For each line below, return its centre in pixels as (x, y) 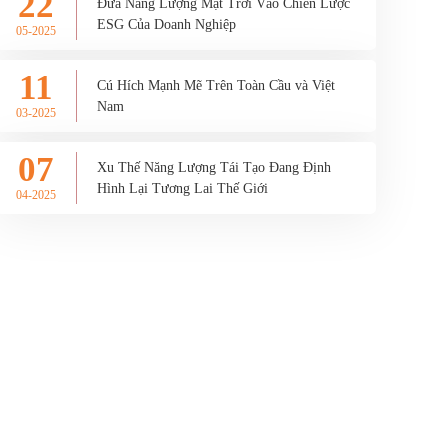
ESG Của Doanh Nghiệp (166, 24)
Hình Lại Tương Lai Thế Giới (182, 188)
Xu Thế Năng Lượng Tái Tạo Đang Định (213, 167)
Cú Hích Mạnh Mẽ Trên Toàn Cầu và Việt (215, 85)
